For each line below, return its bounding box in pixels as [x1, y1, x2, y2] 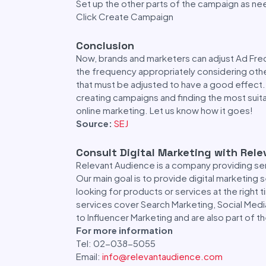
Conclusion [76, 39, 134, 52]
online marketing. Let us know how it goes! [76, 104, 253, 116]
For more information [76, 224, 175, 236]
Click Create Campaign [76, 11, 173, 22]
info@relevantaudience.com [102, 251, 223, 262]
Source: [76, 118, 114, 129]
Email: [76, 251, 102, 262]
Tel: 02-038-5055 [76, 237, 157, 249]
